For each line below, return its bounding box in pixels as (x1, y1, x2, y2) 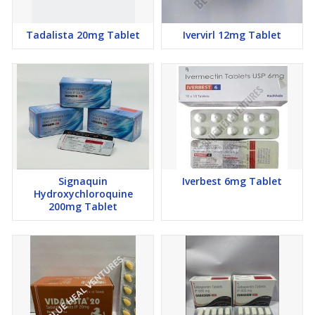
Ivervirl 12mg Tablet (183, 28, 281, 42)
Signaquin (58, 174, 108, 188)
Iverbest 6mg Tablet (182, 174, 282, 188)
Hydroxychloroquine (33, 187, 133, 201)
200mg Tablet (49, 200, 117, 214)
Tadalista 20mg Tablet (26, 28, 140, 42)
